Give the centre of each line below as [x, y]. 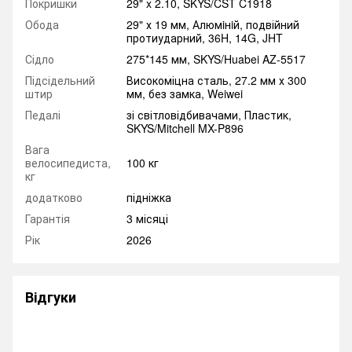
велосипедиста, [68, 163]
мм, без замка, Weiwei [185, 94]
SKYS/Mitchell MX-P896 [185, 128]
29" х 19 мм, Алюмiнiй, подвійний [213, 25]
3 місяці [147, 219]
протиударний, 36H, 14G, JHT [205, 38]
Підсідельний [60, 81]
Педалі [43, 115]
